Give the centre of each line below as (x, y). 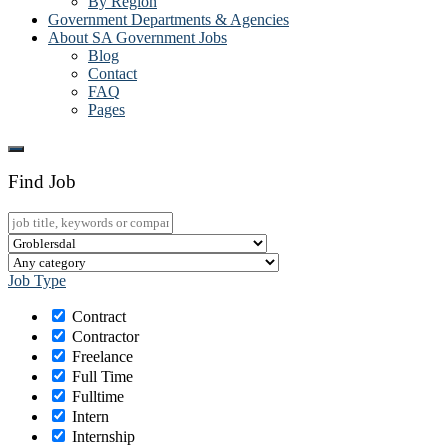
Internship (103, 436)
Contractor (105, 336)
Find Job (42, 182)
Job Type (37, 280)
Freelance (102, 356)
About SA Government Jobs (137, 37)
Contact (112, 73)
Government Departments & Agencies (168, 19)
